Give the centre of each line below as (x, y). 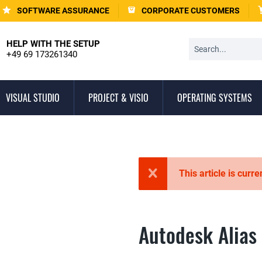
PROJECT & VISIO (118, 98)
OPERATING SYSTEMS (215, 98)
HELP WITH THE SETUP (53, 44)
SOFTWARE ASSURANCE (63, 11)
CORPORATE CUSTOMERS (191, 11)
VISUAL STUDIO (33, 98)
